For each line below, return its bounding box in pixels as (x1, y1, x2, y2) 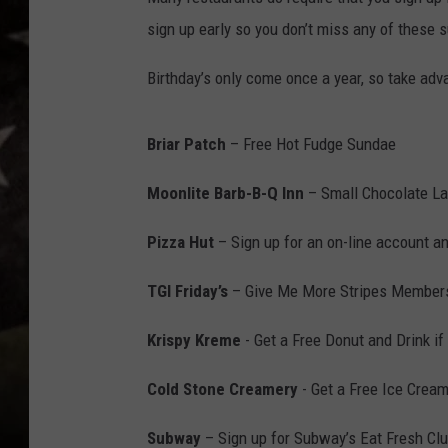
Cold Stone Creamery (147, 379, 298, 400)
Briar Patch (147, 134, 226, 155)
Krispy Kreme (147, 330, 241, 351)
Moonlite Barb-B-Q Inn (147, 183, 304, 204)
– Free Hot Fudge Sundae (226, 134, 396, 155)
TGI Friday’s (147, 281, 228, 302)
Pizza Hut (147, 232, 218, 253)
